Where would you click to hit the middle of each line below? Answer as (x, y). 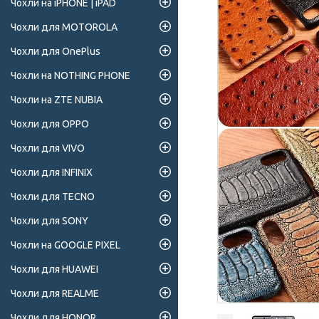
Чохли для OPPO (50, 124)
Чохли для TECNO (53, 197)
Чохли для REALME (55, 294)
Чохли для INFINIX (52, 173)
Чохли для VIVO (48, 148)
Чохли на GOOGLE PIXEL (66, 245)
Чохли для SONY (49, 221)
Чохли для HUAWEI (54, 270)
